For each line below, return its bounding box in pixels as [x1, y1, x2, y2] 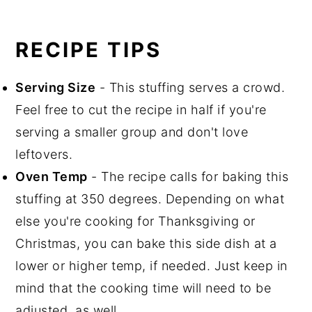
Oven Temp [15, 169, 88, 184]
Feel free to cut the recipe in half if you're [15, 102, 267, 117]
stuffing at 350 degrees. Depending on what [15, 191, 285, 206]
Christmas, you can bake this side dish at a [15, 235, 277, 251]
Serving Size [15, 79, 96, 95]
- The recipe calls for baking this [87, 169, 289, 184]
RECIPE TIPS [15, 37, 162, 62]
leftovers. [15, 146, 73, 162]
